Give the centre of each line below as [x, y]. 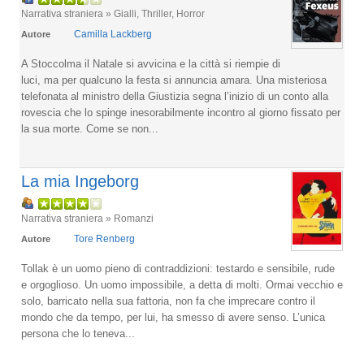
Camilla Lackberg [113, 34]
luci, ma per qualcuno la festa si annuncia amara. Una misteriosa [174, 80]
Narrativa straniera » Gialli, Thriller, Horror [113, 13]
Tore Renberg [104, 239]
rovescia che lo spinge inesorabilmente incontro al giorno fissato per [181, 113]
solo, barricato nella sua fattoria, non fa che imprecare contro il [168, 301]
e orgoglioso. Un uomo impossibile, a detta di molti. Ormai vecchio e [182, 285]
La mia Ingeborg [80, 181]
